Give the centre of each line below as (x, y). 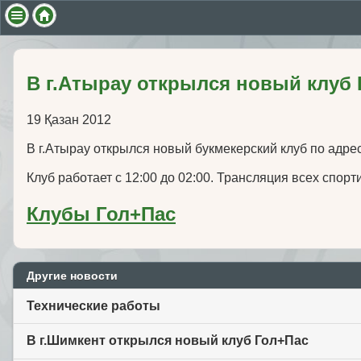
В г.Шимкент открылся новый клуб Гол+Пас (168, 341)
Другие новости (72, 275)
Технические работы (93, 305)
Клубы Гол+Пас (101, 214)
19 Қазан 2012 (69, 119)
